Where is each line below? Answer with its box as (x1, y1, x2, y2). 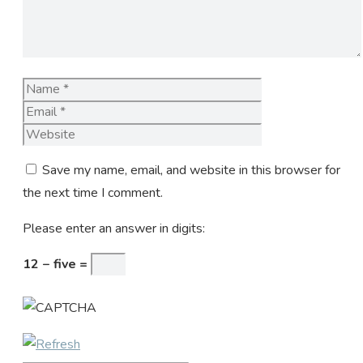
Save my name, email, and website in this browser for (42, 160, 340, 179)
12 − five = (23, 254, 91, 273)
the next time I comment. (23, 183, 163, 202)
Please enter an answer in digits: (23, 219, 205, 237)
